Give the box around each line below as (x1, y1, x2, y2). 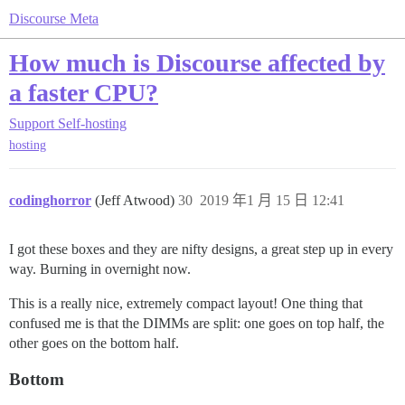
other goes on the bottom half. (9, 335, 179, 352)
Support (9, 116, 54, 131)
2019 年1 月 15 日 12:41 (200, 193, 344, 209)
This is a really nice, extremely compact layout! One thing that (9, 296, 363, 312)
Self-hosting (58, 116, 127, 131)
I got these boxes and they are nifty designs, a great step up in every (9, 241, 393, 258)
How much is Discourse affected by (9, 49, 385, 77)
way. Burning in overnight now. (9, 261, 191, 278)
